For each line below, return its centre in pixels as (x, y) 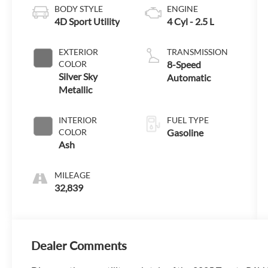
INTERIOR (78, 120)
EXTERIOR (79, 51)
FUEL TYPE (188, 120)
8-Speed (184, 64)
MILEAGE (73, 175)
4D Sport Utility (87, 21)
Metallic (76, 89)
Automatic (188, 77)
